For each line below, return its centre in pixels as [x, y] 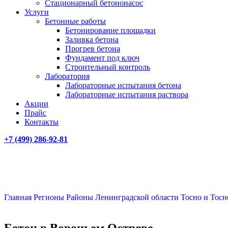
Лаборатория [67, 76]
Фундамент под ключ [102, 58]
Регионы [50, 197]
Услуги [37, 12]
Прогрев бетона [93, 49]
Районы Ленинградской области [123, 197]
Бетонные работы [75, 21]
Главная [19, 197]
